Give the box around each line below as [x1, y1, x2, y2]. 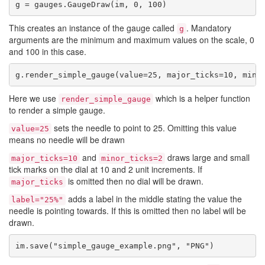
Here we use [9, 92, 59, 104]
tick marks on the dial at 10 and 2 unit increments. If [9, 163, 202, 175]
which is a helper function [153, 92, 250, 104]
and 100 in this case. [9, 46, 86, 57]
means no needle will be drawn [9, 134, 125, 146]
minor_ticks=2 [101, 154, 163, 163]
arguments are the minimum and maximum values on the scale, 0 [9, 34, 254, 46]
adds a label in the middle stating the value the [66, 193, 242, 205]
